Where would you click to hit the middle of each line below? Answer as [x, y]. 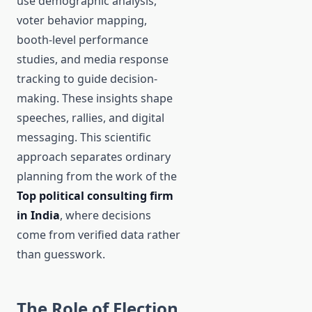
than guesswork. [61, 255]
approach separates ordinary [94, 157]
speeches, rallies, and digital [91, 118]
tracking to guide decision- [87, 79]
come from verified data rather [99, 235]
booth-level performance [83, 40]
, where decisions [106, 216]
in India [38, 216]
